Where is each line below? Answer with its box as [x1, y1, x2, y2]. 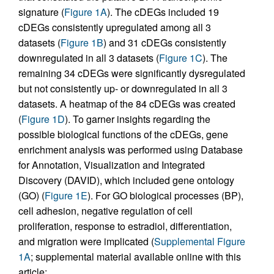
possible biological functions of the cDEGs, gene [18, 127, 228, 141]
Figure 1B [61, 35, 103, 50]
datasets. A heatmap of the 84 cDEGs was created [18, 96, 235, 111]
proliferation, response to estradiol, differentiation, [18, 218, 232, 233]
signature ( [18, 4, 64, 19]
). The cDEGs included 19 [107, 4, 219, 19]
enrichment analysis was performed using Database [18, 142, 243, 157]
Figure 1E [45, 188, 87, 202]
